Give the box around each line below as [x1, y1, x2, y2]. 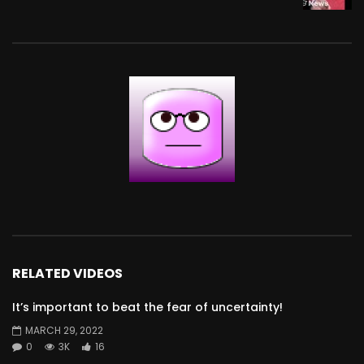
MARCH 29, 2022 [25, 323, 103, 337]
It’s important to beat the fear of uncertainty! [12, 298, 283, 315]
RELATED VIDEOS [12, 264, 123, 284]
